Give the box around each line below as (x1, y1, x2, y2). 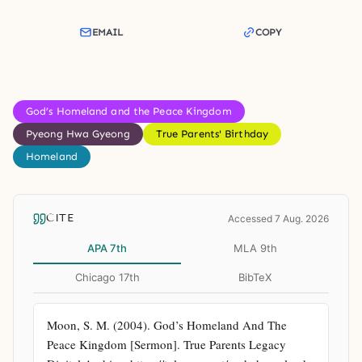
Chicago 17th (74, 270, 140, 284)
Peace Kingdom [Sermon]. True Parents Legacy (47, 335, 286, 352)
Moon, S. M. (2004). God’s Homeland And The (47, 316, 287, 333)
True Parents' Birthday (155, 128, 268, 140)
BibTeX (238, 270, 271, 284)
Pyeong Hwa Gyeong (26, 128, 130, 140)
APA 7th (87, 241, 127, 255)
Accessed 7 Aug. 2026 (228, 212, 329, 225)
